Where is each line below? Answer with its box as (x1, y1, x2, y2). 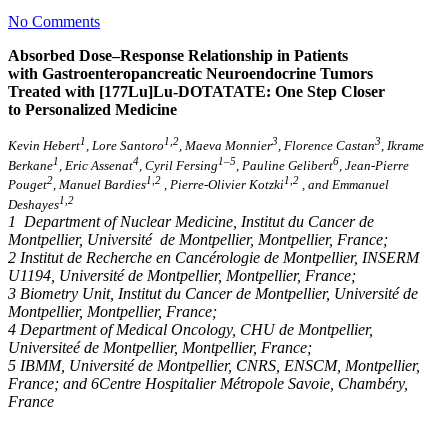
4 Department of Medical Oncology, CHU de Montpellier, (8, 320, 373, 338)
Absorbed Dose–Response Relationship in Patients (8, 46, 348, 64)
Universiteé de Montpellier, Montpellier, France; (8, 338, 312, 356)
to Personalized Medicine (8, 100, 177, 118)
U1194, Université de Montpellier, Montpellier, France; (8, 266, 356, 284)
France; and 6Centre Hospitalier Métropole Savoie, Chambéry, (8, 374, 408, 392)
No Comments (8, 12, 100, 30)
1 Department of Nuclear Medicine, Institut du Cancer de (8, 212, 374, 230)
